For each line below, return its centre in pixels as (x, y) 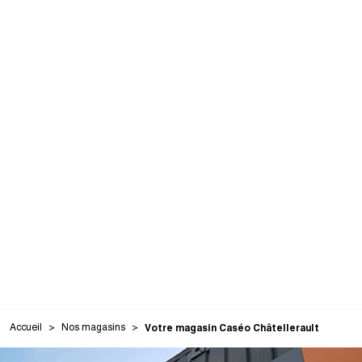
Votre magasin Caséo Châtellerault (232, 328)
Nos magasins (93, 327)
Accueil (26, 327)
